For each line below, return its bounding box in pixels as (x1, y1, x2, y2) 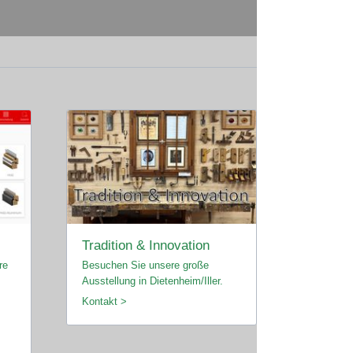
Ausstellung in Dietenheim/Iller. (81, 275, 223, 288)
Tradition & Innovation (81, 237, 210, 253)
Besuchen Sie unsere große (81, 259, 209, 272)
